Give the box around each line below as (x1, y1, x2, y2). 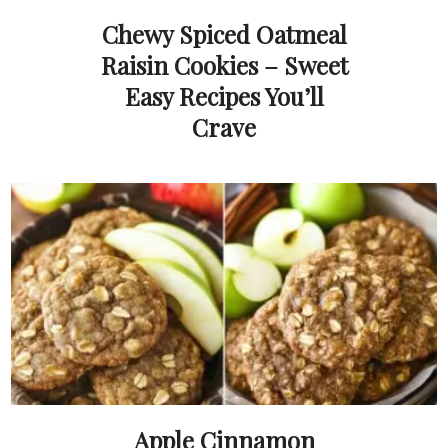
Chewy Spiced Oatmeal (101, 18, 347, 51)
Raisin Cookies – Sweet (100, 49, 348, 82)
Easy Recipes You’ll (124, 80, 324, 113)
